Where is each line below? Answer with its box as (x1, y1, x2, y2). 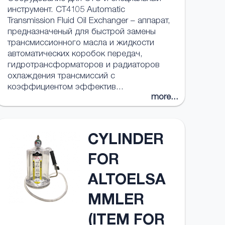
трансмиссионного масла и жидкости (7, 39, 154, 48)
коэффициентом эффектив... (7, 83, 124, 92)
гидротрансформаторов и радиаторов (7, 61, 160, 70)
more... (151, 93, 179, 102)
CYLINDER (87, 134, 164, 149)
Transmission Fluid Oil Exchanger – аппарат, (7, 17, 170, 26)
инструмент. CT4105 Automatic (7, 6, 125, 15)
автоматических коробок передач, (7, 50, 143, 59)
